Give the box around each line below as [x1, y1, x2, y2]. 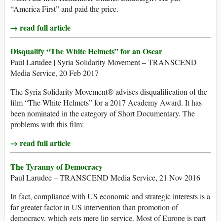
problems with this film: [10, 119, 84, 130]
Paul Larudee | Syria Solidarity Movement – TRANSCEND [10, 57, 197, 68]
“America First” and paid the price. [10, 3, 118, 14]
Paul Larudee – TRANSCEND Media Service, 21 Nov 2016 [10, 172, 200, 183]
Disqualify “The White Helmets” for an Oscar [10, 45, 162, 57]
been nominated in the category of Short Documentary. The [10, 108, 195, 119]
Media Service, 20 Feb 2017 [10, 68, 99, 78]
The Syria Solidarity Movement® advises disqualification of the [10, 86, 207, 97]
